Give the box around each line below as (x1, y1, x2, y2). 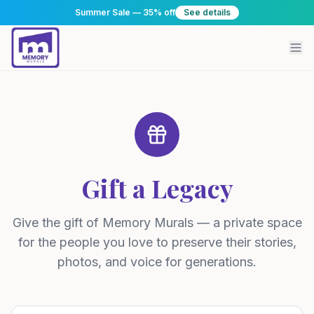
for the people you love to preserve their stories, (18, 235, 296, 250)
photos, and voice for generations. (57, 254, 257, 269)
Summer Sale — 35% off (75, 7, 175, 18)
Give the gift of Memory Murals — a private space (12, 215, 302, 230)
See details (184, 7, 231, 18)
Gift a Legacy (81, 171, 233, 205)
